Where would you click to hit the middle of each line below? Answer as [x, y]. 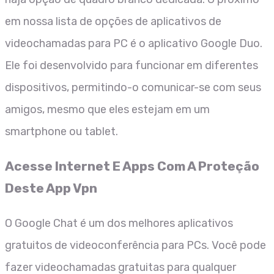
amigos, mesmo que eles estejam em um [107, 109]
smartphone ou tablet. [61, 131]
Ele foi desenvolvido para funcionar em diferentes [131, 65]
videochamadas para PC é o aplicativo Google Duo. [134, 43]
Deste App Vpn [51, 188]
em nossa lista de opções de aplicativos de [113, 21]
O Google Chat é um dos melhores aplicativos [119, 223]
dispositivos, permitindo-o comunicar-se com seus [133, 87]
